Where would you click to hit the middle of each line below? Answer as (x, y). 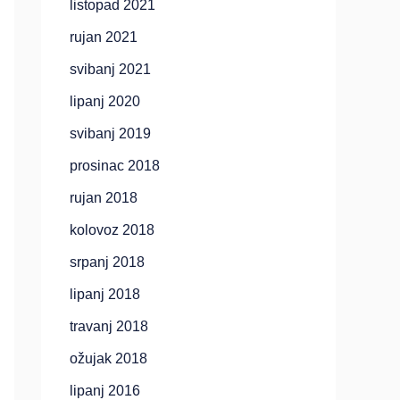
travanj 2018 (109, 326)
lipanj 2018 (105, 294)
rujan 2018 (104, 198)
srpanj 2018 (107, 262)
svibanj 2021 (110, 69)
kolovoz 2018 (112, 230)
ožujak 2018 (108, 358)
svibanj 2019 (110, 133)
